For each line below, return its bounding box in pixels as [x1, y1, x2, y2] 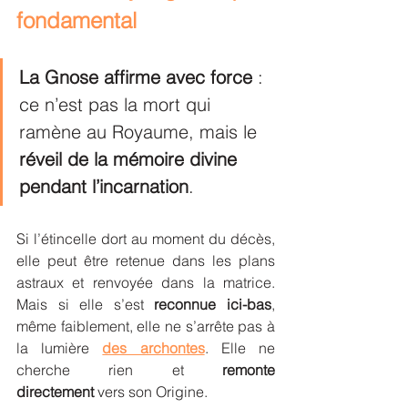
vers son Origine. [94, 382, 208, 401]
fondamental [16, 7, 137, 34]
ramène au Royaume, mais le [19, 120, 262, 143]
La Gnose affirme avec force [19, 66, 252, 88]
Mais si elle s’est [16, 295, 155, 313]
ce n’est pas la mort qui [19, 93, 216, 116]
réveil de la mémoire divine [19, 148, 242, 170]
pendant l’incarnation [19, 175, 189, 198]
